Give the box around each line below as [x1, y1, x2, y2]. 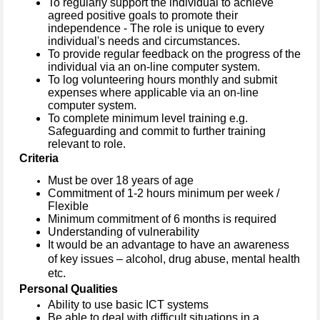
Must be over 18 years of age [48, 174, 194, 187]
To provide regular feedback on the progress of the [48, 48, 301, 61]
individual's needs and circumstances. [48, 35, 240, 48]
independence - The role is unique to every [48, 22, 264, 35]
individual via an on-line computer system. [48, 61, 260, 74]
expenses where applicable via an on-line [48, 86, 259, 99]
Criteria [19, 152, 59, 165]
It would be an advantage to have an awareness [48, 239, 289, 251]
